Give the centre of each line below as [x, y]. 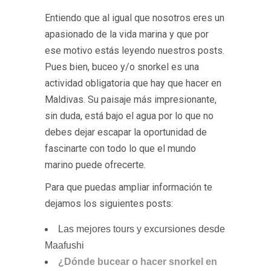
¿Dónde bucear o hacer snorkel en [138, 262]
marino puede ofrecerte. [96, 165]
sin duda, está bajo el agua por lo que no [129, 116]
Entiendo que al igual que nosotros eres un [135, 18]
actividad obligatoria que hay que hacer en [133, 83]
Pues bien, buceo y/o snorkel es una [122, 67]
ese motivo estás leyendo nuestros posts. [135, 51]
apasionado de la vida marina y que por [127, 34]
